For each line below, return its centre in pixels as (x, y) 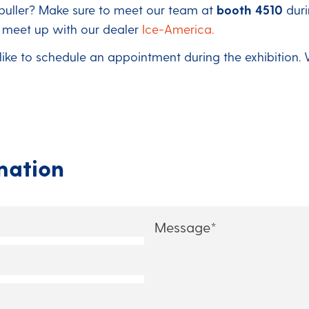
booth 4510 (251, 9)
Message (176, 218)
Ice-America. (178, 28)
